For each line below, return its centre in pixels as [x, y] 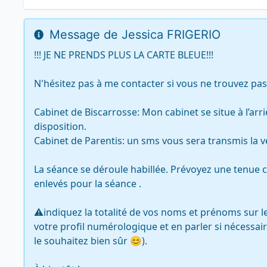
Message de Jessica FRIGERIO [133, 35]
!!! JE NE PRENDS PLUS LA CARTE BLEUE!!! [124, 55]
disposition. [60, 126]
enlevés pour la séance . [88, 184]
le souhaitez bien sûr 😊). [91, 241]
